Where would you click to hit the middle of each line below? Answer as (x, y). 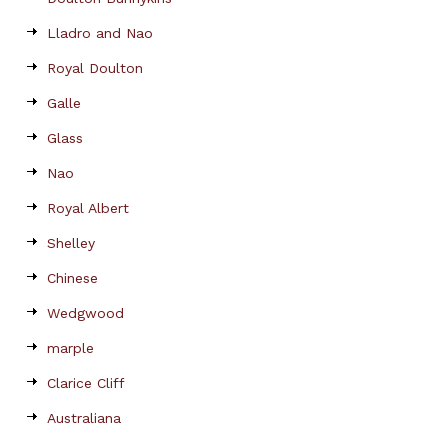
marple (70, 348)
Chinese (72, 278)
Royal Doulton (95, 68)
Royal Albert (88, 208)
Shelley (71, 243)
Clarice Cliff (86, 383)
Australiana (84, 418)
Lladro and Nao (100, 33)
